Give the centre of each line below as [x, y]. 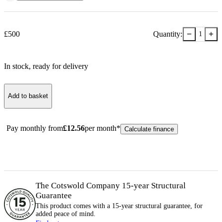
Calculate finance [149, 129]
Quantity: [168, 34]
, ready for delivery [58, 66]
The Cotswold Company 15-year [93, 185]
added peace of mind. [66, 214]
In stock [16, 66]
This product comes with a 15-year [85, 206]
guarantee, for [182, 206]
